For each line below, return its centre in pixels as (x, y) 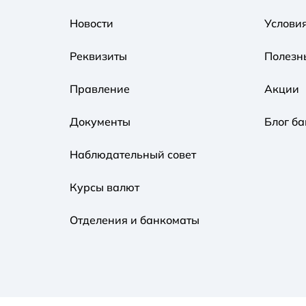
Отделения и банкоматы (135, 220)
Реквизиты (98, 56)
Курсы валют (105, 187)
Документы (100, 121)
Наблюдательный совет (133, 154)
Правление (100, 88)
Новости (92, 23)
